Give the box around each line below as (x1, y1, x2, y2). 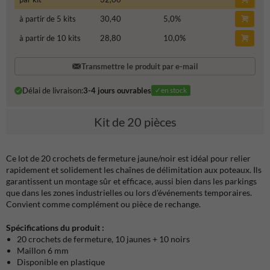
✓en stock (154, 86, 187, 95)
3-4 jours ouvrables (83, 86, 151, 96)
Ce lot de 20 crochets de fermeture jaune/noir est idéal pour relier (6, 152, 251, 163)
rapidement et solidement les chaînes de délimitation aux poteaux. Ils (6, 164, 262, 175)
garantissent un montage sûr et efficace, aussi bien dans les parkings (6, 175, 257, 186)
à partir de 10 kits (19, 33, 81, 43)
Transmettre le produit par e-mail (81, 61, 198, 72)
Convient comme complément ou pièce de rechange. (6, 198, 201, 209)
